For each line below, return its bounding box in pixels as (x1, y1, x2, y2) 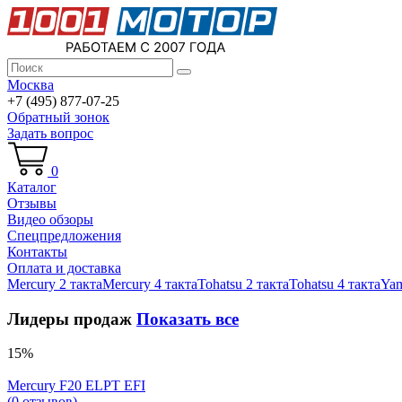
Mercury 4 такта (102, 276, 197, 292)
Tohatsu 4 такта (289, 276, 380, 292)
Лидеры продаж (7, 309, 136, 328)
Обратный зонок (7, 109, 109, 125)
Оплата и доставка (7, 260, 121, 275)
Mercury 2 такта (7, 276, 102, 292)
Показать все (136, 309, 239, 328)
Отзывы (7, 196, 57, 211)
